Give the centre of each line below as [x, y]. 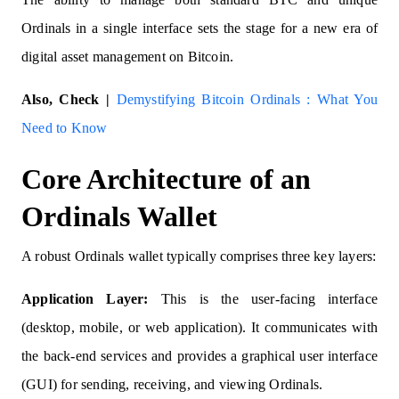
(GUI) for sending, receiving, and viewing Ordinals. [172, 384]
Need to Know [65, 128]
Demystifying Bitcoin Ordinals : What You [247, 99]
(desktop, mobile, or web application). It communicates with [199, 327]
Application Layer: [85, 299]
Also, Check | [69, 99]
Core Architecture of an [167, 179]
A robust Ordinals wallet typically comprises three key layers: [199, 256]
